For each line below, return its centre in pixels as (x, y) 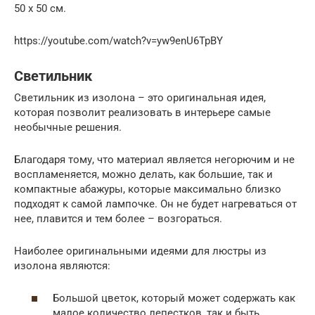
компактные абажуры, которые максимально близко (148, 189)
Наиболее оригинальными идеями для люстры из (140, 251)
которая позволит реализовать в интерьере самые (142, 112)
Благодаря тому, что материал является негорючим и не (154, 159)
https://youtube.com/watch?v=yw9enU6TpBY (118, 40)
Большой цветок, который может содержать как (174, 298)
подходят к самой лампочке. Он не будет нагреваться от (155, 204)
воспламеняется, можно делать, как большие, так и (143, 174)
